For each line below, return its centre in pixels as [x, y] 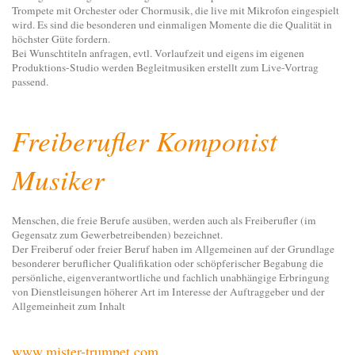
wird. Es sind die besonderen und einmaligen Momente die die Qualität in [172, 24]
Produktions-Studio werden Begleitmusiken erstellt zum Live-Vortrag [165, 67]
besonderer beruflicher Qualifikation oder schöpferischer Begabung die [168, 263]
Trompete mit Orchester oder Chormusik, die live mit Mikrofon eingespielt [176, 10]
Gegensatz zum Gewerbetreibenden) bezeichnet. [117, 235]
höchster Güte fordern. [61, 38]
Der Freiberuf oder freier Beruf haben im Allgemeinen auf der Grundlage [173, 249]
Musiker [58, 179]
